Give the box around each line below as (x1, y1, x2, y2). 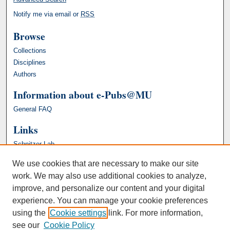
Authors (13, 70, 37, 78)
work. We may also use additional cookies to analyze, (12, 171, 206, 180)
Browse (13, 28, 46, 44)
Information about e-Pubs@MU (13, 87, 152, 102)
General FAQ (13, 105, 52, 113)
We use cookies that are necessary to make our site (12, 159, 199, 168)
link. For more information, (106, 208, 203, 217)
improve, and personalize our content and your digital (12, 184, 205, 193)
